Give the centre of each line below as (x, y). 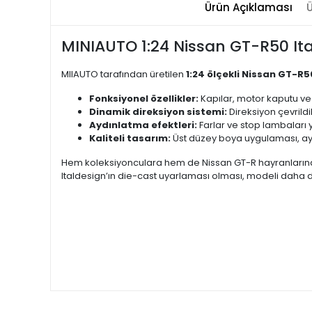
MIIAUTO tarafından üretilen (124, 74)
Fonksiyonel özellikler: (144, 99)
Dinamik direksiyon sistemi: (158, 112)
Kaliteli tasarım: (130, 138)
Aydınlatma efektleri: (143, 125)
